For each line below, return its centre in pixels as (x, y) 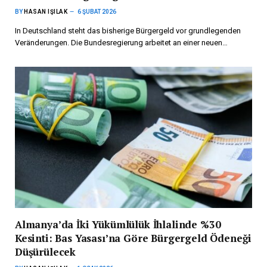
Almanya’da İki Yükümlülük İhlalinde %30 (118, 225)
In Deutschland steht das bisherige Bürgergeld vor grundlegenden (128, 31)
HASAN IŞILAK (46, 12)
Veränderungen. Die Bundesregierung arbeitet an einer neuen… (121, 43)
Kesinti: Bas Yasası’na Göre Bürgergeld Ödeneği (133, 238)
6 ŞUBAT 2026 (97, 12)
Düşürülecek (46, 252)
